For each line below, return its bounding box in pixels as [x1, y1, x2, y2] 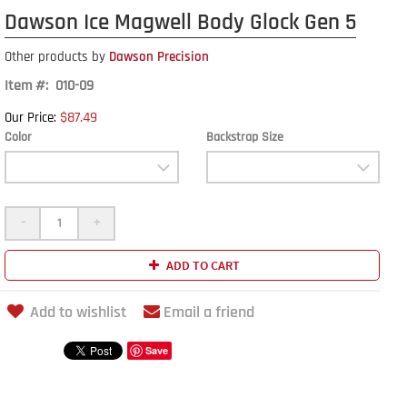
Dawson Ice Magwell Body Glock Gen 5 [5, 8, 356, 37]
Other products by [5, 48, 105, 65]
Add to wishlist [30, 302, 126, 323]
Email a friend [164, 302, 254, 323]
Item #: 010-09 [5, 76, 94, 95]
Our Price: [5, 109, 56, 126]
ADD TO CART [164, 257, 240, 273]
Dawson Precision [105, 48, 209, 65]
